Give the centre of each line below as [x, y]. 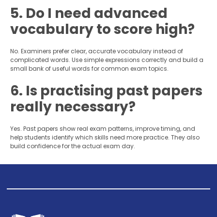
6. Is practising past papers [106, 91]
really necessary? [73, 107]
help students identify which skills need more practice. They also [105, 138]
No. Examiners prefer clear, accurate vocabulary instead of [96, 51]
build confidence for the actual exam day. [72, 146]
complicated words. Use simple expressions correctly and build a [107, 60]
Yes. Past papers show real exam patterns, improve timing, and [102, 129]
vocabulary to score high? [102, 30]
